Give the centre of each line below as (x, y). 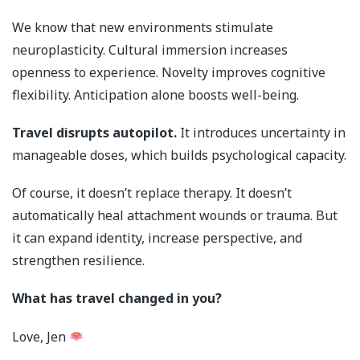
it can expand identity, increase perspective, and (157, 238)
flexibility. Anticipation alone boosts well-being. (155, 94)
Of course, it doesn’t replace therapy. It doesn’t (152, 193)
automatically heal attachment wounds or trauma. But (175, 216)
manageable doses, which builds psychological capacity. (179, 155)
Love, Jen (41, 336)
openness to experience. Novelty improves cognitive (169, 72)
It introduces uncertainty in (261, 133)
